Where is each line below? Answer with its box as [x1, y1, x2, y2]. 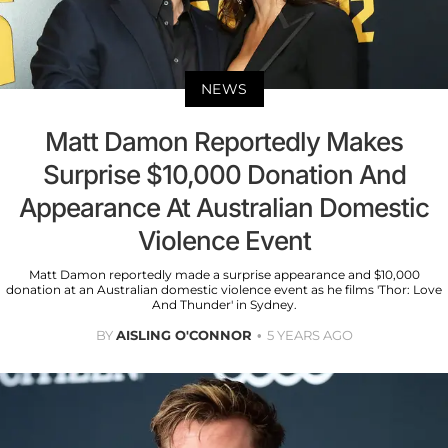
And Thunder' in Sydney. [151, 297, 297, 313]
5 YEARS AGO [266, 327, 353, 344]
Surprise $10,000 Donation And [42, 159, 406, 191]
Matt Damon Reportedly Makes [45, 126, 403, 158]
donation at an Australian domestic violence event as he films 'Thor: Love [6, 282, 442, 298]
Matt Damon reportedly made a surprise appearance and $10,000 [28, 267, 420, 283]
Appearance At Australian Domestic [19, 192, 429, 224]
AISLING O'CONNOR [115, 327, 252, 344]
